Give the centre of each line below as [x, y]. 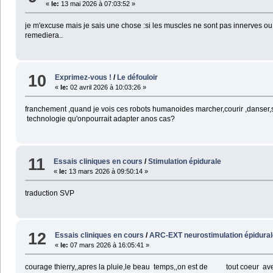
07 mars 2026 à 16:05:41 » [109, 245]
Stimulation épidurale [185, 161]
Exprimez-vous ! [83, 78]
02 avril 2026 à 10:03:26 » [108, 87]
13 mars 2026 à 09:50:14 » [108, 171]
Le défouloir [138, 78]
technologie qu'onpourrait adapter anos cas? [100, 119]
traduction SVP [49, 193]
